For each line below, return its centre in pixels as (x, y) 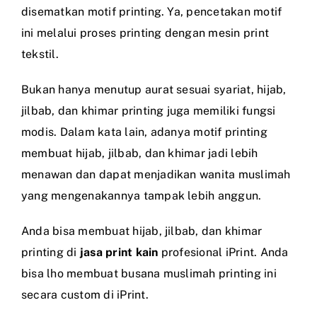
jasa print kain (119, 252)
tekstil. (40, 54)
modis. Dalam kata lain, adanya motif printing (144, 132)
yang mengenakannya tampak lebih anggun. (142, 195)
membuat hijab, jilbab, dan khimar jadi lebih (140, 153)
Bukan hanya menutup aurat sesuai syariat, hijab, (154, 89)
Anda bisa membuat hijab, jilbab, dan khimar (142, 231)
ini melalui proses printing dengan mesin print (145, 33)
